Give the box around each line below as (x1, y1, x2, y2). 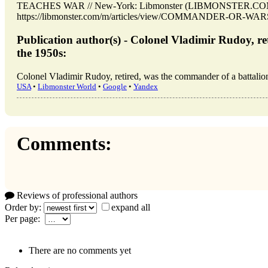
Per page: (5, 214, 45, 224)
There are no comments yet (29, 245, 131, 256)
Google (103, 81, 127, 91)
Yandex (133, 81, 158, 91)
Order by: (5, 202, 44, 213)
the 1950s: (17, 46, 66, 59)
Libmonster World (38, 81, 96, 91)
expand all (111, 202, 150, 213)
